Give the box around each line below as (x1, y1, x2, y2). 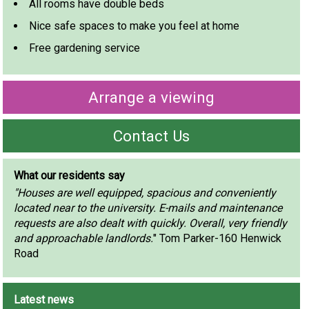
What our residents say (14, 168, 126, 182)
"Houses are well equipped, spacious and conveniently (14, 186, 277, 200)
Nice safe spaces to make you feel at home (29, 19, 243, 32)
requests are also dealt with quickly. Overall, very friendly (14, 217, 288, 230)
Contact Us (113, 127, 190, 146)
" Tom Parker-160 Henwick (153, 232, 282, 246)
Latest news (14, 293, 74, 307)
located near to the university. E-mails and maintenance (14, 201, 283, 215)
